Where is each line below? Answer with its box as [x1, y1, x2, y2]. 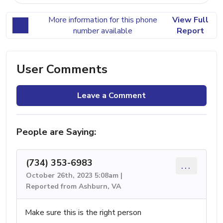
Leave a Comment [77, 90, 146, 101]
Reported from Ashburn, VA [26, 181, 121, 191]
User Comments [16, 61, 108, 77]
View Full [172, 14, 209, 25]
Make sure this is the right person [25, 207, 141, 218]
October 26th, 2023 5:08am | [26, 170, 122, 180]
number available [73, 25, 132, 36]
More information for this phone [48, 14, 157, 25]
